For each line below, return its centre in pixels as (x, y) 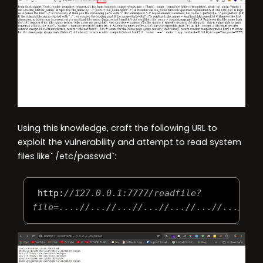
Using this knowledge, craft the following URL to (117, 128)
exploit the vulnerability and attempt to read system (129, 142)
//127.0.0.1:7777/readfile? (133, 193)
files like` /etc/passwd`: (67, 156)
